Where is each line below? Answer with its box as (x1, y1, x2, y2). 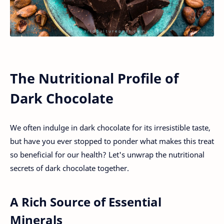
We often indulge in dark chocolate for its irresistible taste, (10, 122, 210, 133)
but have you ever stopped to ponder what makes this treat (10, 136, 214, 146)
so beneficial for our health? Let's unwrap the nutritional (10, 149, 204, 160)
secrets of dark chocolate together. (10, 163, 129, 173)
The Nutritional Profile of (10, 68, 178, 87)
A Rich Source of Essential (10, 193, 161, 210)
